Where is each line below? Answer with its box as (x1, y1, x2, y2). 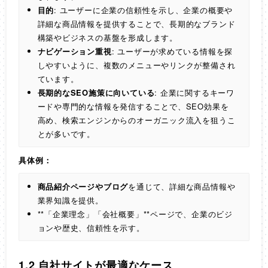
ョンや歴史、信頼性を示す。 (37, 222, 145, 234)
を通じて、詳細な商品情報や (128, 181, 236, 193)
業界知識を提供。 (37, 194, 103, 206)
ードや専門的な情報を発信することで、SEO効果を (37, 100, 229, 112)
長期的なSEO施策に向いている (37, 87, 155, 99)
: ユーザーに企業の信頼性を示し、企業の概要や (54, 4, 233, 16)
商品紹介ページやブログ (37, 181, 129, 193)
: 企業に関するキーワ (154, 87, 234, 99)
